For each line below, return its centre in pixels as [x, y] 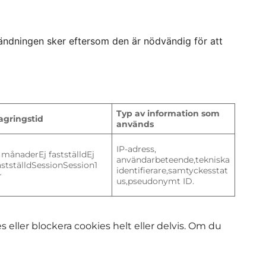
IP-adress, [137, 149]
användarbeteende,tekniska [173, 159]
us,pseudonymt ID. [156, 181]
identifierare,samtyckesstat [172, 170]
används [135, 124]
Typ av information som [168, 113]
